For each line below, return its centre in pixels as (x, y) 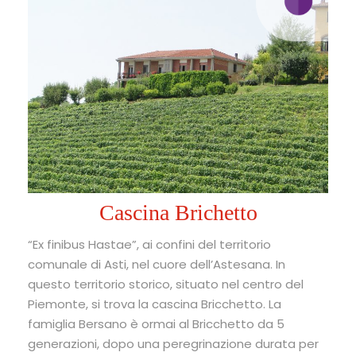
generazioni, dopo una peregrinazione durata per (173, 343)
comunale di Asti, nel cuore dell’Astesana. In (157, 264)
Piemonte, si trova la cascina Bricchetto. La (155, 304)
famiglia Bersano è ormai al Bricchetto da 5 (156, 323)
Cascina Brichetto (178, 212)
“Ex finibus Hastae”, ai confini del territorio (149, 244)
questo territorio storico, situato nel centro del (166, 284)
